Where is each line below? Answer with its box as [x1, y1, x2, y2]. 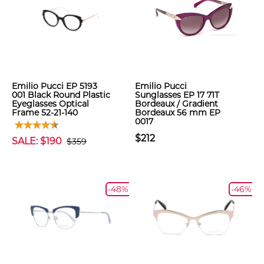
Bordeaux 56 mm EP [135, 107, 220, 118]
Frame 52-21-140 [12, 107, 78, 118]
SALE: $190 [12, 136, 62, 147]
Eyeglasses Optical [12, 98, 89, 109]
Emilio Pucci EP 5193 [12, 81, 97, 91]
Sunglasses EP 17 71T [135, 90, 219, 100]
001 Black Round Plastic [12, 90, 110, 100]
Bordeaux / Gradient [135, 98, 218, 109]
